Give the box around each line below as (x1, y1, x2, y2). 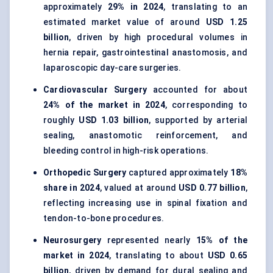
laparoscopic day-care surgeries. (43, 63, 182, 73)
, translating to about (109, 250, 208, 261)
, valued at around (99, 183, 179, 193)
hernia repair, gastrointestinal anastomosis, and (43, 48, 247, 58)
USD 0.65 (207, 250, 247, 261)
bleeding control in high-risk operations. (43, 146, 209, 156)
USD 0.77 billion (179, 183, 246, 193)
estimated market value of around (43, 17, 206, 27)
